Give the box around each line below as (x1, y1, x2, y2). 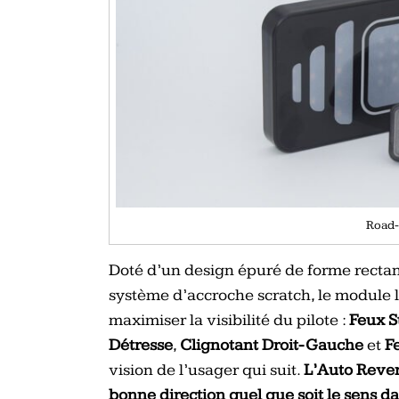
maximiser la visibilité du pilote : (109, 309, 349, 330)
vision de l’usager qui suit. (109, 359, 304, 380)
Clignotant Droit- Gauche (180, 334, 363, 355)
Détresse (109, 334, 173, 355)
